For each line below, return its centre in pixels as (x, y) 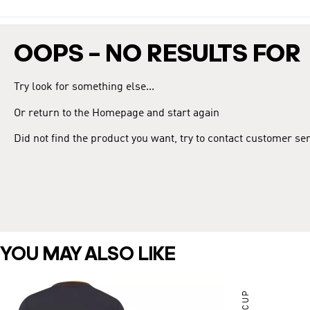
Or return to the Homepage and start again (117, 113)
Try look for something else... (84, 87)
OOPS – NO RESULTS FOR (157, 55)
